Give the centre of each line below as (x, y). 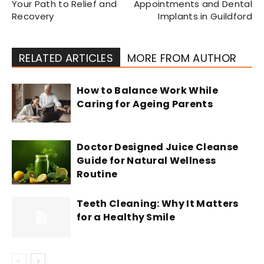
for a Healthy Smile (126, 217)
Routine (97, 174)
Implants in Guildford (205, 16)
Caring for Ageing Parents (145, 104)
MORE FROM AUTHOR (182, 58)
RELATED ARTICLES (66, 58)
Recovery (33, 16)
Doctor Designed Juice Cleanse (158, 147)
